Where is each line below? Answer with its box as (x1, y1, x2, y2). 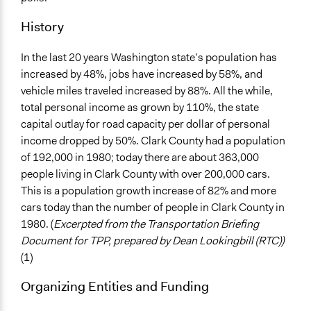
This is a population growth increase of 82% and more (21, 183, 276, 198)
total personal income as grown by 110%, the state (21, 99, 259, 115)
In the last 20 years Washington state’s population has (21, 49, 277, 65)
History (21, 17, 64, 36)
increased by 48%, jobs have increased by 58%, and (21, 66, 262, 81)
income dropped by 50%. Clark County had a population (21, 133, 285, 148)
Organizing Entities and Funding (21, 276, 209, 295)
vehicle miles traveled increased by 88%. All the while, (21, 83, 273, 98)
